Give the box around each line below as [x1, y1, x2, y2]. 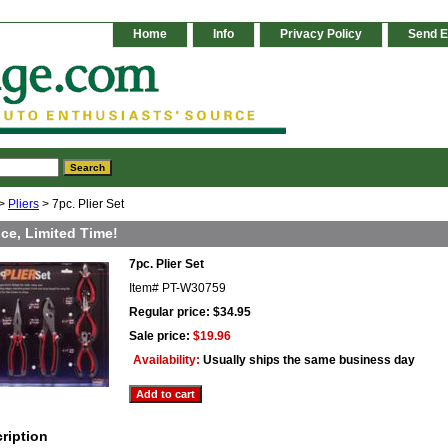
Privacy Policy [280, 27, 362, 41]
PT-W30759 [162, 281, 226, 296]
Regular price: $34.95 [129, 305, 251, 320]
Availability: [133, 353, 203, 368]
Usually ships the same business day [203, 353, 415, 368]
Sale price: [129, 329, 193, 344]
